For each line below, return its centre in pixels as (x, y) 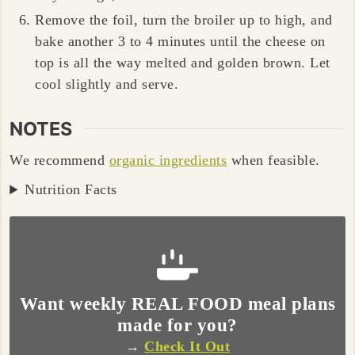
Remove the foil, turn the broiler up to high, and (184, 19)
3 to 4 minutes (162, 41)
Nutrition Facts (71, 190)
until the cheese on (265, 41)
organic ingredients (168, 160)
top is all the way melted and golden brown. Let (183, 62)
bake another (76, 41)
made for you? (177, 324)
